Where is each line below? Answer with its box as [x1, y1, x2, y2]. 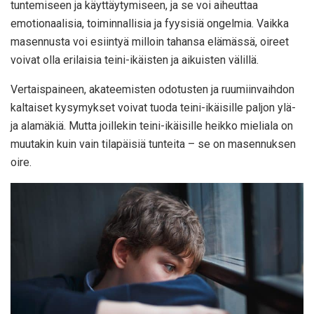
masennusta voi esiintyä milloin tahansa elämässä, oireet [11, 35, 289, 49]
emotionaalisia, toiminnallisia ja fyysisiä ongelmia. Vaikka [11, 17, 289, 31]
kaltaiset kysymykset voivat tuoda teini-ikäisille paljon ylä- [11, 101, 296, 115]
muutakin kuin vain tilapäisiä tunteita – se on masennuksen [11, 137, 296, 151]
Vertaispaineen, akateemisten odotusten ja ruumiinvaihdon [11, 83, 294, 97]
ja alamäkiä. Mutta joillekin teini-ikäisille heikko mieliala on [11, 119, 293, 133]
